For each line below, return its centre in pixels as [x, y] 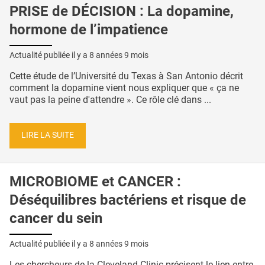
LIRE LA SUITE [48, 135]
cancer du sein [56, 219]
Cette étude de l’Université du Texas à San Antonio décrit [126, 76]
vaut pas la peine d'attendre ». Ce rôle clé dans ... [110, 99]
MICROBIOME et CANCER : [95, 182]
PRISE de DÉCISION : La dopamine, [122, 11]
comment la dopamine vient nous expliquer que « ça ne [124, 88]
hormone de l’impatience [89, 30]
